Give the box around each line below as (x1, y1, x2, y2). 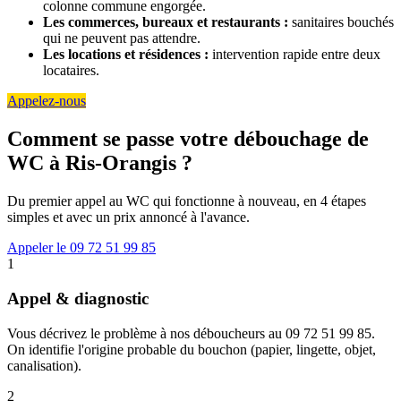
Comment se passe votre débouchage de (7, 127, 369, 151)
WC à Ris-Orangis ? (7, 151, 192, 175)
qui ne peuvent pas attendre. (43, 30, 200, 47)
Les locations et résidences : (43, 47, 209, 63)
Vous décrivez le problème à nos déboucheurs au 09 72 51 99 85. (7, 325, 375, 341)
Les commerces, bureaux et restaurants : (43, 14, 288, 30)
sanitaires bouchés (288, 14, 394, 30)
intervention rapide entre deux (209, 47, 380, 63)
